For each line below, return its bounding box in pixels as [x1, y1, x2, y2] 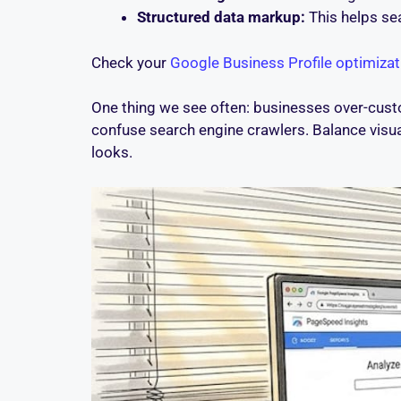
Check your [91, 53, 170, 72]
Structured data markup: [137, 8, 305, 27]
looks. [91, 143, 132, 162]
